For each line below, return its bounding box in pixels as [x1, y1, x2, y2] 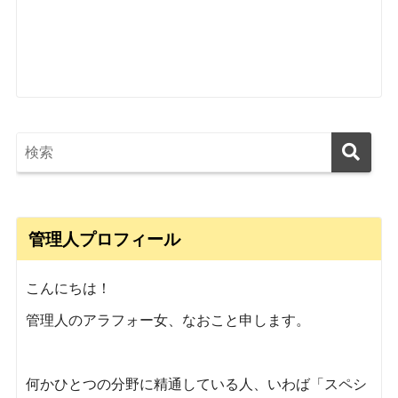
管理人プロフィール [28, 228, 180, 251]
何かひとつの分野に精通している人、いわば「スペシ [25, 376, 367, 392]
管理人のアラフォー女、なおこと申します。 [25, 312, 310, 328]
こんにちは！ [25, 281, 111, 297]
